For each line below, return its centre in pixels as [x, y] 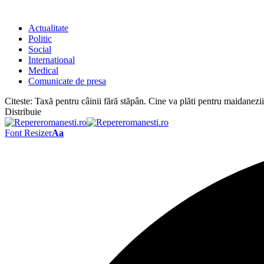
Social [40, 49]
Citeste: [19, 101]
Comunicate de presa [67, 81]
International [52, 60]
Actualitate [48, 28]
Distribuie [23, 112]
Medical [43, 70]
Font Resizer [28, 133]
